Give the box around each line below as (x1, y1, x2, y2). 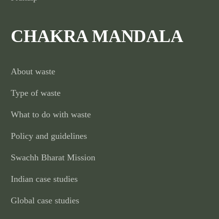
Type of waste (11, 88, 61, 98)
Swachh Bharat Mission (11, 152, 96, 162)
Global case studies (11, 195, 80, 205)
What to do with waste (11, 109, 91, 119)
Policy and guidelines (11, 131, 88, 141)
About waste (11, 66, 56, 76)
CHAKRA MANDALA (11, 26, 183, 46)
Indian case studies (11, 174, 78, 184)
